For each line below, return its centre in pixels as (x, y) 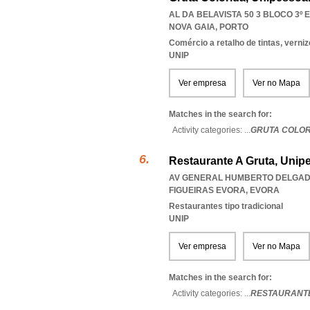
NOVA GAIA (192, 27)
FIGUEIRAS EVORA (207, 190)
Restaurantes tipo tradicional (226, 206)
